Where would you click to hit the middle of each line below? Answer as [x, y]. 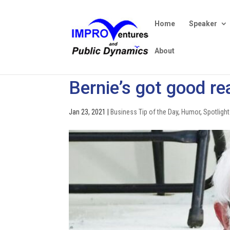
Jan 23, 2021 [88, 112]
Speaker [203, 24]
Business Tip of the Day [145, 112]
